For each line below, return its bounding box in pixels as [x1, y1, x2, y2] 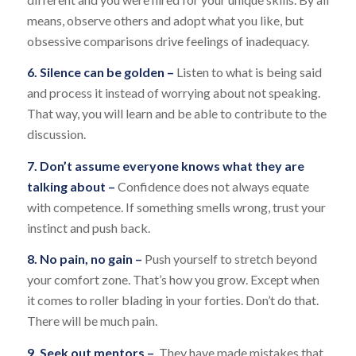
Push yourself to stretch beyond [144, 251, 317, 267]
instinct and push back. [26, 219, 150, 235]
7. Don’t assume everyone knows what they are [26, 157, 304, 173]
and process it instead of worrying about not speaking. [26, 85, 320, 101]
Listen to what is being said [176, 64, 322, 80]
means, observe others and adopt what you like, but [26, 12, 304, 28]
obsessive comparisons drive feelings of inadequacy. [26, 33, 309, 48]
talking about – [26, 178, 118, 194]
